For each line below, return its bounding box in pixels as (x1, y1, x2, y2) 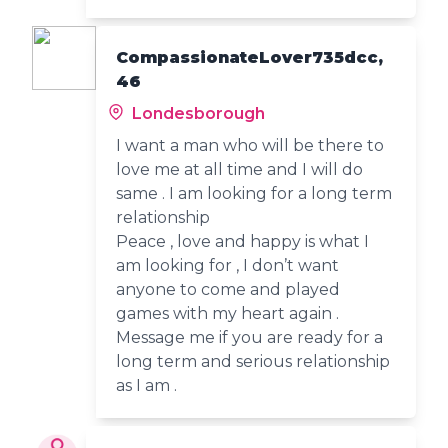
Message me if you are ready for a (116, 327, 383, 347)
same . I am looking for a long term (116, 183, 392, 203)
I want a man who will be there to (116, 135, 384, 155)
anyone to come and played (116, 279, 340, 299)
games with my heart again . (116, 303, 339, 323)
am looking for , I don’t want (116, 255, 339, 275)
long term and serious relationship (116, 351, 390, 371)
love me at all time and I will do (116, 159, 363, 179)
